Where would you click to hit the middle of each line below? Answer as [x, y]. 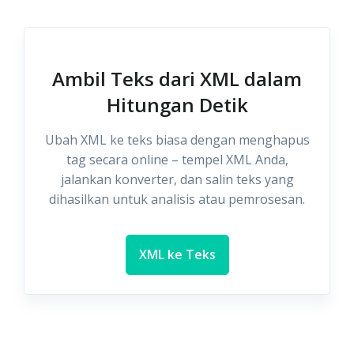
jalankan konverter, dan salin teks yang [177, 179]
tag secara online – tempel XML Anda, [177, 160]
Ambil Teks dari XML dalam [177, 79]
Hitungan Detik [177, 105]
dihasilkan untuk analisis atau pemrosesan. [177, 199]
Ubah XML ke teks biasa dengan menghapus [177, 140]
